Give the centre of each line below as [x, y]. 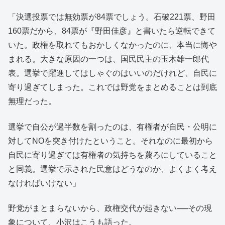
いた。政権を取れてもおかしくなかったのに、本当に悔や [113, 45]
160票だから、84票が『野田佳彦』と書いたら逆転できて [112, 31]
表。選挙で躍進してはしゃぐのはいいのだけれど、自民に [113, 73]
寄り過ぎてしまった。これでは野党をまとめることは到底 [113, 87]
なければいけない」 [44, 183]
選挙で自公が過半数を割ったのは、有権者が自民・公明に [113, 127]
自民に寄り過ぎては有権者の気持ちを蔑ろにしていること [113, 155]
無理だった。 [32, 101]
